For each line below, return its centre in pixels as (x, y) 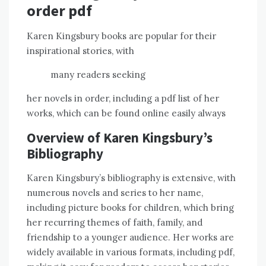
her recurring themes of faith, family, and (115, 223)
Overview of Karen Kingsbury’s (120, 138)
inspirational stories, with (80, 51)
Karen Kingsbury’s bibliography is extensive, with (131, 178)
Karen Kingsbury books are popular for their (121, 36)
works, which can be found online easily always (126, 113)
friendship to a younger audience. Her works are (130, 237)
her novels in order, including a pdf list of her (123, 99)
